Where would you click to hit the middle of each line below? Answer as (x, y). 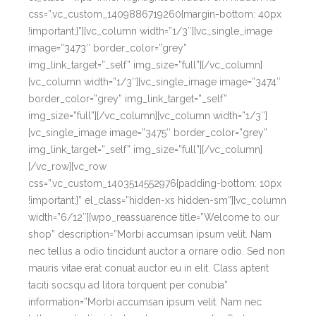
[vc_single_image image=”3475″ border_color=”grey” (148, 133)
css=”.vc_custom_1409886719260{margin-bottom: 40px (155, 14)
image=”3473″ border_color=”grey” (108, 48)
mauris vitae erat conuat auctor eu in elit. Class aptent (148, 268)
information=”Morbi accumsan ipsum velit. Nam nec (145, 302)
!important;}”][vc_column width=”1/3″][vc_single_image (150, 31)
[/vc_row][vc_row (67, 166)
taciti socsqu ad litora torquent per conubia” (128, 285)
